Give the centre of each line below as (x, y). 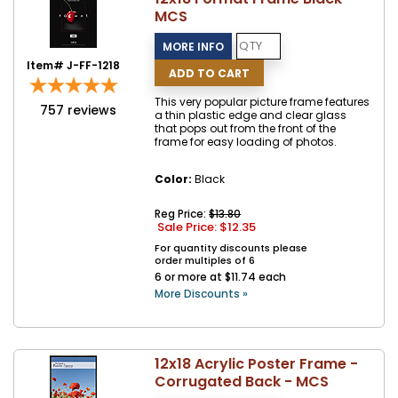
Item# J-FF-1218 (74, 65)
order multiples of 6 (205, 260)
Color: (174, 179)
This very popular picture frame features (263, 102)
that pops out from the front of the (246, 128)
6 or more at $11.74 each (221, 277)
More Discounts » (202, 294)
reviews (92, 110)
